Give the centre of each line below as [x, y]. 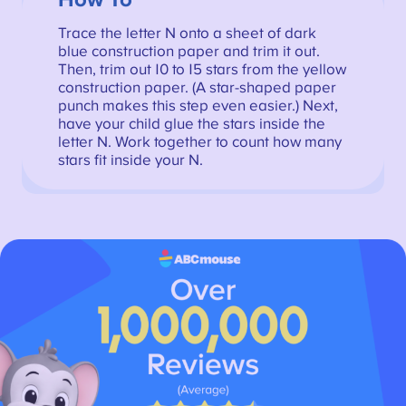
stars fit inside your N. [130, 161]
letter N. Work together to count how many [199, 143]
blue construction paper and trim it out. [188, 52]
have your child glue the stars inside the [191, 125]
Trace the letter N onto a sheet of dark [187, 34]
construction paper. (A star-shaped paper [197, 88]
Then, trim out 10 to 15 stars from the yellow [202, 70]
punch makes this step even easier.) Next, [198, 106]
